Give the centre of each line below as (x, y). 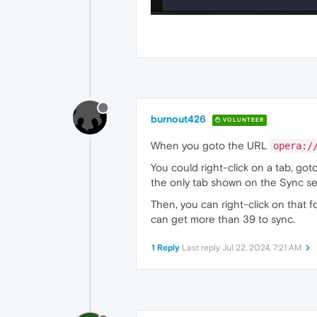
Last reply (202, 248)
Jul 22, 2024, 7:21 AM (262, 248)
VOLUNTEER (242, 120)
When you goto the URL (211, 146)
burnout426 (178, 119)
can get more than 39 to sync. (223, 219)
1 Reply (166, 248)
